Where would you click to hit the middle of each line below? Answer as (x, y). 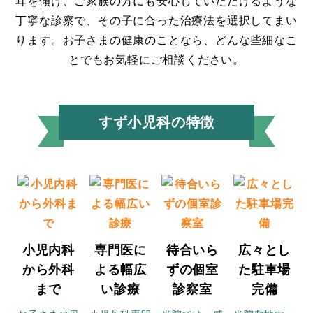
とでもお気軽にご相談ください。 (156, 59)
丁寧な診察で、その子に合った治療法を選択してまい (156, 20)
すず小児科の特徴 (156, 122)
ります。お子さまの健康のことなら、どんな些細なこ (156, 40)
